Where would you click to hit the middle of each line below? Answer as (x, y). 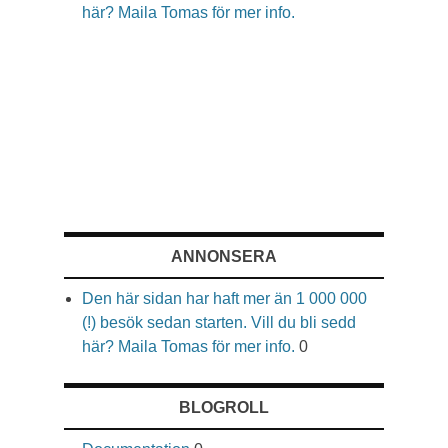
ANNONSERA (224, 256)
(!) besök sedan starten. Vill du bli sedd (219, 322)
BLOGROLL (224, 407)
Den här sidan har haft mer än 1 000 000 (224, 298)
